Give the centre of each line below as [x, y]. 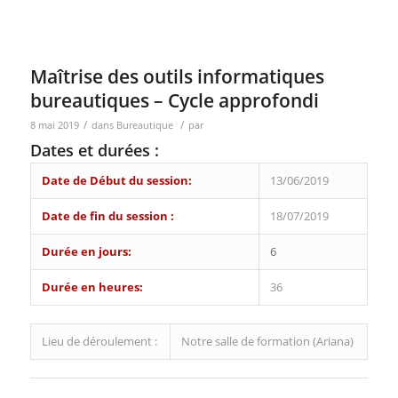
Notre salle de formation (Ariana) [267, 342]
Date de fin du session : [107, 216]
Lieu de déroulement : [99, 342]
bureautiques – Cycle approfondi [174, 101]
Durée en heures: [92, 287]
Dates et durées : [94, 151]
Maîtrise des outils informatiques [177, 77]
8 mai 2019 [54, 126]
